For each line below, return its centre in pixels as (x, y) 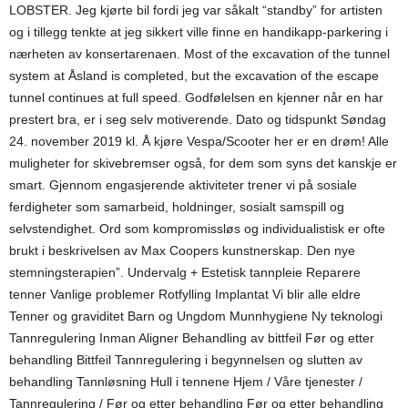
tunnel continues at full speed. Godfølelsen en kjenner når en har (196, 97)
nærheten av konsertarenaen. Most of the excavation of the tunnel (199, 54)
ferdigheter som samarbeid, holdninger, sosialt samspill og (177, 207)
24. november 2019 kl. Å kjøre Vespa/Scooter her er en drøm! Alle (199, 141)
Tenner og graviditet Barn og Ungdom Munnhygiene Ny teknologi (196, 316)
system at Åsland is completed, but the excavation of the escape (194, 76)
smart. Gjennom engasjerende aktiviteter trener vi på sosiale (183, 185)
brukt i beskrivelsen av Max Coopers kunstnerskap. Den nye (182, 250)
